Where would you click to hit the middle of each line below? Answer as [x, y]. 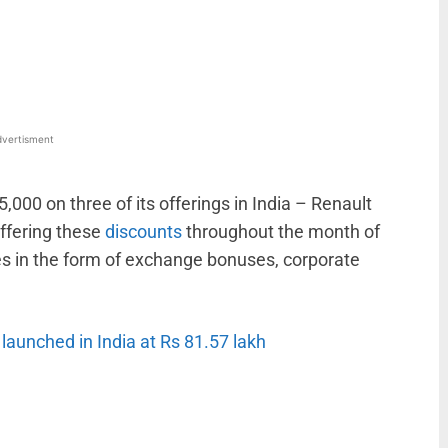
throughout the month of [281, 232]
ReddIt [282, 32]
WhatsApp [36, 32]
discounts [143, 232]
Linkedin [163, 32]
